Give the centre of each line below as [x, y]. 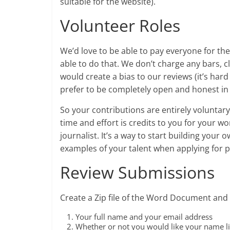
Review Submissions [137, 172]
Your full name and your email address [144, 216]
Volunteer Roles [120, 25]
